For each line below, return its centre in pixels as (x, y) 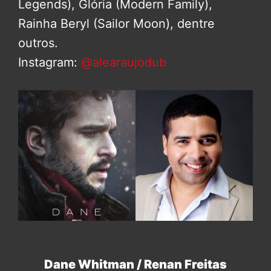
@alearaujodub (124, 62)
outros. (38, 43)
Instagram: (50, 62)
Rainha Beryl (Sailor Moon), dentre (116, 23)
